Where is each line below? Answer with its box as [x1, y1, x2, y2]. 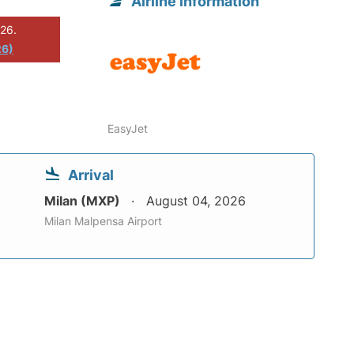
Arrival [68, 167, 114, 184]
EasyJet [107, 122, 149, 136]
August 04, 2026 [146, 193, 246, 209]
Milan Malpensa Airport [44, 214, 162, 228]
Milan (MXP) [44, 193, 123, 209]
